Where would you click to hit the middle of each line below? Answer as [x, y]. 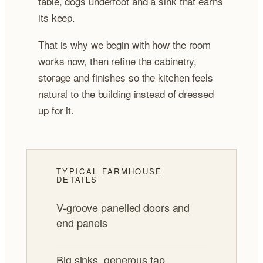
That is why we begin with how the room [125, 44]
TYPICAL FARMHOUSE [109, 171]
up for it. [56, 110]
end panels [82, 222]
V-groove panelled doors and [123, 207]
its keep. [57, 17]
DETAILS [77, 179]
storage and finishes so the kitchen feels [126, 77]
